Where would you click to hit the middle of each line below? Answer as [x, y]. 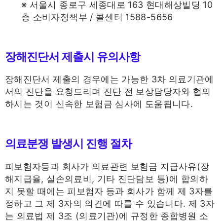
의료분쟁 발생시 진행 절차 [68, 143]
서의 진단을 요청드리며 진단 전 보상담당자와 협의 [108, 92]
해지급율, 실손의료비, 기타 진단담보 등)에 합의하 [107, 179]
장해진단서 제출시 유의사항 [73, 56]
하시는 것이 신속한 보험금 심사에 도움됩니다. [99, 104]
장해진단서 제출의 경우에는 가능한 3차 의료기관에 [110, 79]
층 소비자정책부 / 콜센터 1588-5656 [97, 17]
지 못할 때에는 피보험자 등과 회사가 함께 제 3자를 [109, 191]
